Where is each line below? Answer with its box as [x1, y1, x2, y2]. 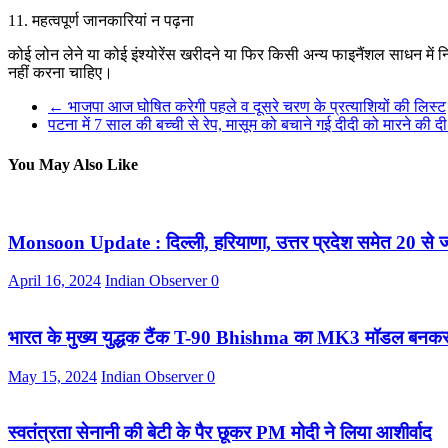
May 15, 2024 [8, 367, 97, 385]
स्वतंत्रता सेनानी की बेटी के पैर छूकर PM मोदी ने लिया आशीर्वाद [8, 422, 432, 444]
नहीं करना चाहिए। [8, 64, 113, 82]
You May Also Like [8, 155, 138, 173]
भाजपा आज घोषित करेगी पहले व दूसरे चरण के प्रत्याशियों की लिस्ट [64, 98, 446, 116]
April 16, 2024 [8, 272, 101, 290]
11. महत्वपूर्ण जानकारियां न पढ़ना [8, 12, 194, 30]
